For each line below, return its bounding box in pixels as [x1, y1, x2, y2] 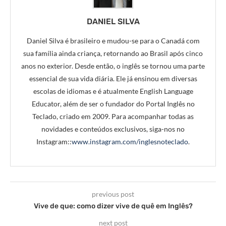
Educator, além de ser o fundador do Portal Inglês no [31, 99, 195, 108]
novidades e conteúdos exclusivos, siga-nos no [41, 125, 185, 134]
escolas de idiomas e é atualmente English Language [33, 87, 193, 96]
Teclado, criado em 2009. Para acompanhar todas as [32, 112, 194, 121]
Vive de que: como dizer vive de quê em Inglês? [33, 202, 193, 211]
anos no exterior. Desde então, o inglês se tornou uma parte [21, 62, 205, 71]
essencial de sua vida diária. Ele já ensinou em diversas [29, 74, 197, 83]
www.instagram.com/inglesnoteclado [72, 137, 188, 146]
